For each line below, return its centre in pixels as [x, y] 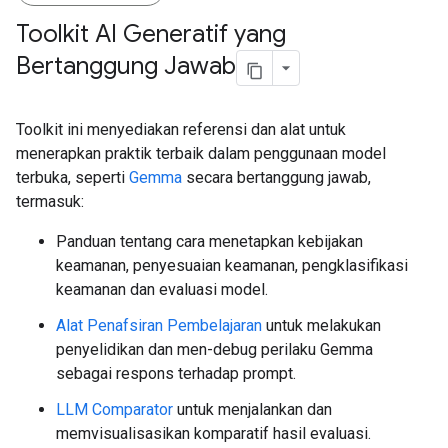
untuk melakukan [321, 325]
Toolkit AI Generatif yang [151, 34]
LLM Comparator [114, 409]
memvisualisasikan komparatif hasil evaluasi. [213, 433]
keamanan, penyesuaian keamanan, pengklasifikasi [232, 265]
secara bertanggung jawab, [276, 177]
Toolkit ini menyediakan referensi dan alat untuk [181, 129]
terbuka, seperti [72, 177]
